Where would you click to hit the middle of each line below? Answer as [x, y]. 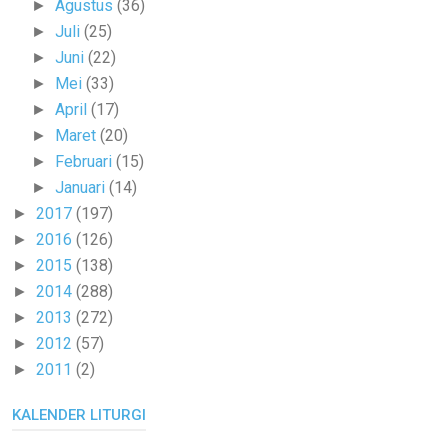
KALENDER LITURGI [79, 414]
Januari [82, 187]
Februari [86, 161]
